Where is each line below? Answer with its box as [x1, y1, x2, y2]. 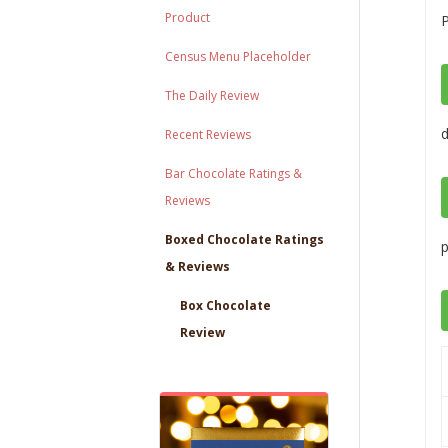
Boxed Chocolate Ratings [165, 231, 325, 248]
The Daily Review [165, 87, 260, 104]
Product [165, 9, 211, 26]
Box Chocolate [180, 297, 272, 314]
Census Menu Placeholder [165, 48, 312, 65]
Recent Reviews [165, 126, 252, 143]
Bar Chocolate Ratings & [165, 165, 303, 182]
